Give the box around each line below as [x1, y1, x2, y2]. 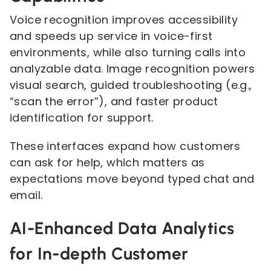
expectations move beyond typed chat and [10, 171, 255, 186]
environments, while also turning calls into [10, 45, 246, 60]
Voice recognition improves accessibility [10, 12, 238, 27]
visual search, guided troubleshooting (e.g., [10, 77, 252, 93]
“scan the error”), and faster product [10, 94, 218, 109]
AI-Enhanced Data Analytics [10, 218, 235, 238]
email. [10, 188, 43, 203]
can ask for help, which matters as [10, 155, 205, 170]
